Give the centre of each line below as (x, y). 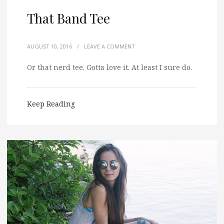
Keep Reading (51, 103)
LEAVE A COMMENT (109, 46)
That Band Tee (68, 18)
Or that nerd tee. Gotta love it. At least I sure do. (109, 67)
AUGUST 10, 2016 (49, 46)
